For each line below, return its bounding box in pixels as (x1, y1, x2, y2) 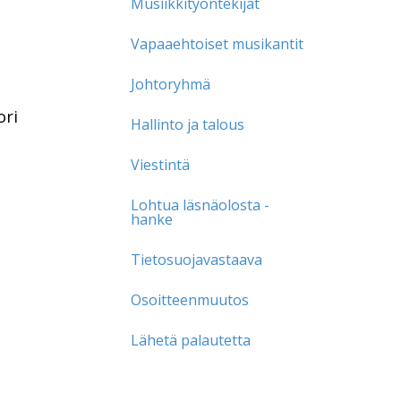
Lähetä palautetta (131, 329, 252, 350)
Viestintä (131, 154, 191, 175)
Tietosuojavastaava (131, 249, 263, 269)
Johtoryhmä (131, 73, 211, 94)
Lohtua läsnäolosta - (131, 194, 270, 215)
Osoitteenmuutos (131, 289, 250, 310)
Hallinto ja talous (131, 114, 245, 134)
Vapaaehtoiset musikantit (131, 33, 304, 54)
